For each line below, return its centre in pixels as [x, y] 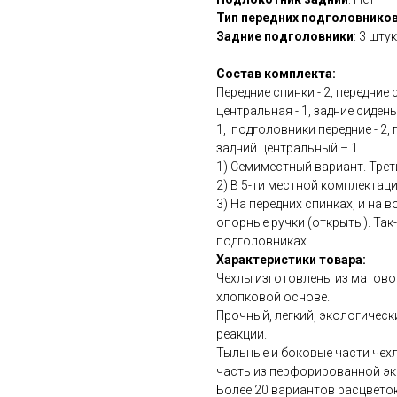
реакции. [241, 334]
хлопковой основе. [273, 297]
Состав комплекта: [276, 74]
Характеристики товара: [291, 260]
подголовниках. [263, 241]
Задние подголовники [285, 36]
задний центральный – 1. [288, 148]
